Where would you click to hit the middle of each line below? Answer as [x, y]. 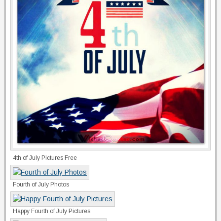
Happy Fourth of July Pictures [52, 211]
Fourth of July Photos [41, 184]
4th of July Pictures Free [45, 158]
